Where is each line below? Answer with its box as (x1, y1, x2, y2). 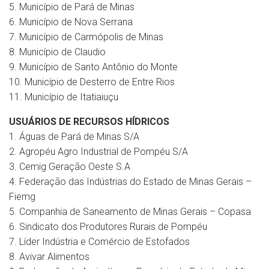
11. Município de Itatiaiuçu (9, 91, 118, 103)
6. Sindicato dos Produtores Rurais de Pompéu (9, 220, 207, 232)
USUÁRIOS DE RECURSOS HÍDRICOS (9, 115, 169, 127)
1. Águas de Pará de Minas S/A (9, 130, 139, 142)
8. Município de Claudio (9, 46, 106, 58)
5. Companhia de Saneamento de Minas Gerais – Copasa (9, 205, 251, 217)
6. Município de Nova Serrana (9, 16, 133, 28)
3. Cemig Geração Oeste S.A (9, 160, 130, 172)
